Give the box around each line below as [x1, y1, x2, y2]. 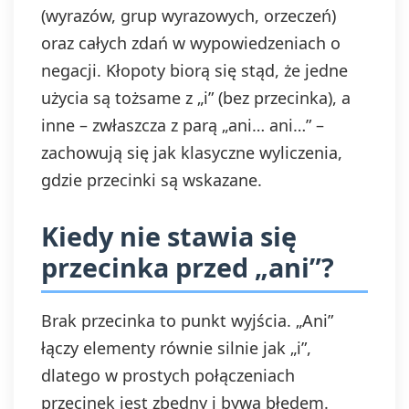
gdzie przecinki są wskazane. [41, 169, 262, 191]
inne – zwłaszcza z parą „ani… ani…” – [41, 114, 324, 136]
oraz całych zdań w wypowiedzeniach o [41, 32, 341, 54]
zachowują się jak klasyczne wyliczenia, [41, 142, 342, 163]
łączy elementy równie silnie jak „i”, [41, 337, 311, 359]
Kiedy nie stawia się [41, 218, 297, 254]
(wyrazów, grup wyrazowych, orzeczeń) [41, 5, 336, 26]
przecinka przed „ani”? [41, 249, 334, 285]
